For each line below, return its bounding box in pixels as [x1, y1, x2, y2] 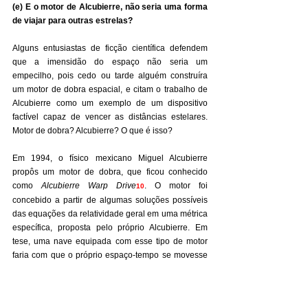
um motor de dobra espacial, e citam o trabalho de [12, 85, 208, 94]
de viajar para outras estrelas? [12, 16, 133, 25]
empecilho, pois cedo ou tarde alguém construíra [12, 71, 208, 80]
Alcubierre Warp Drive [41, 181, 136, 190]
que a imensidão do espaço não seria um [12, 57, 208, 67]
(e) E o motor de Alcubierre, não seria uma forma [12, 2, 208, 12]
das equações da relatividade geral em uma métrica [12, 209, 208, 219]
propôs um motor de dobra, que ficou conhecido [12, 167, 208, 177]
